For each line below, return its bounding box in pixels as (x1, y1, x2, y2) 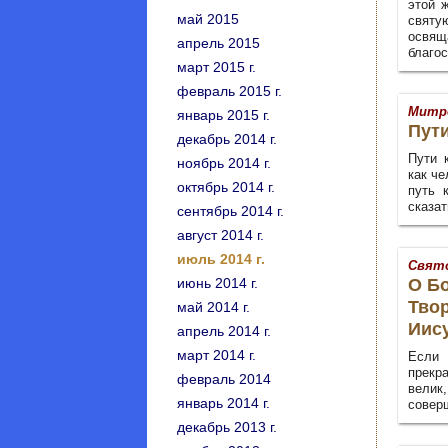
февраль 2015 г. (177, 83, 282, 99)
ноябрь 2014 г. (177, 155, 271, 171)
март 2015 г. (177, 59, 256, 75)
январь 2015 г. (177, 107, 270, 123)
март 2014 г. (177, 347, 256, 363)
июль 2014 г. (177, 251, 265, 267)
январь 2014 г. (177, 395, 270, 411)
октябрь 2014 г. (177, 179, 275, 195)
